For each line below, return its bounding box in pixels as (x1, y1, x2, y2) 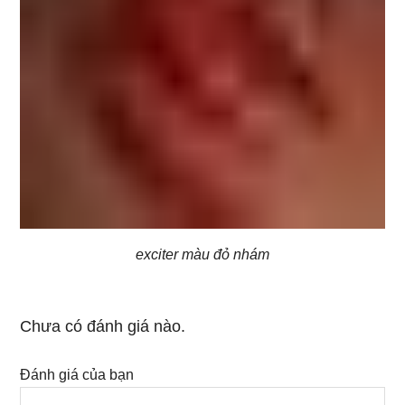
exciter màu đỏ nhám (136, 246, 269, 262)
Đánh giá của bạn (20, 366, 135, 382)
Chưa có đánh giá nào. (20, 316, 186, 335)
